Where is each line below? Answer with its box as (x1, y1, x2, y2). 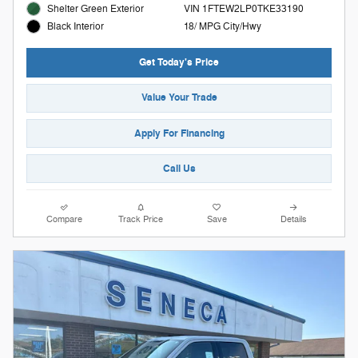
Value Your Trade (141, 91, 217, 105)
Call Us (162, 161, 196, 175)
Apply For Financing (133, 126, 225, 140)
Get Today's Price (139, 56, 219, 70)
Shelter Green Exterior (47, 2, 145, 15)
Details (280, 214, 307, 225)
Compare (46, 214, 83, 225)
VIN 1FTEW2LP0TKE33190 (183, 2, 304, 15)
